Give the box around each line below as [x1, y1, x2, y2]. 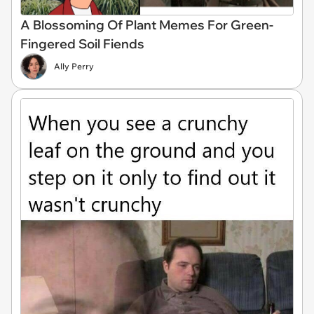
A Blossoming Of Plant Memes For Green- [20, 17, 273, 33]
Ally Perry [54, 61, 94, 71]
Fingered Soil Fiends [20, 36, 144, 52]
